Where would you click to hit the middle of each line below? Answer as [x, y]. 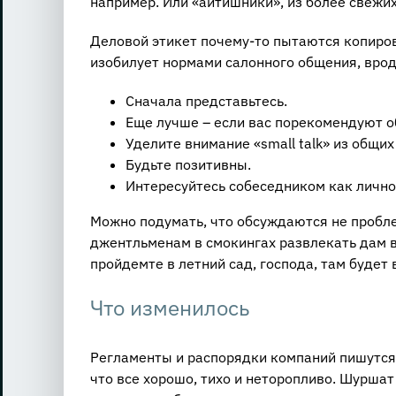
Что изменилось [169, 307]
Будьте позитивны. [188, 164]
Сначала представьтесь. [206, 100]
